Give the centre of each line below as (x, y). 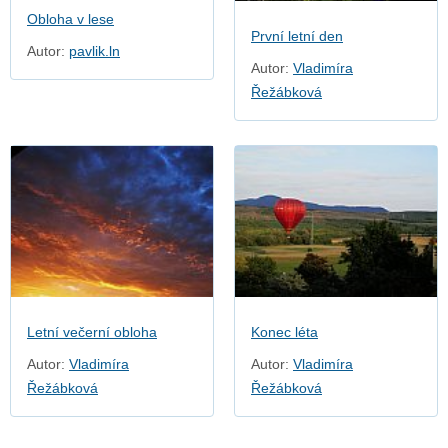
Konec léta (284, 331)
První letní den (297, 35)
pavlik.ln (94, 51)
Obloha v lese (70, 19)
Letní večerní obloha (92, 331)
